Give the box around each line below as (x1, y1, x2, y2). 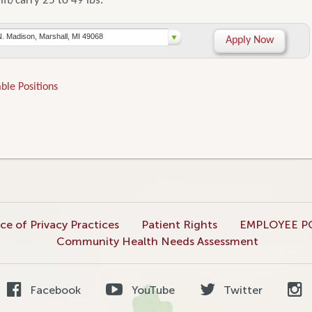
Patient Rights (141, 217, 217, 231)
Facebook (27, 283, 81, 297)
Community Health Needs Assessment (56, 234, 258, 248)
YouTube (128, 283, 175, 297)
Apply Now (225, 35, 274, 47)
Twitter (221, 283, 263, 297)
